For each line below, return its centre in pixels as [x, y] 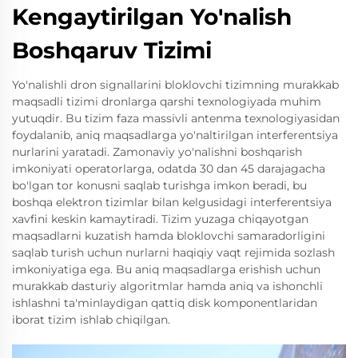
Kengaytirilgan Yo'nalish [152, 17]
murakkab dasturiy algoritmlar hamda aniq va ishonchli [167, 286]
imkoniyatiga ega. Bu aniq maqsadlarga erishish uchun [166, 270]
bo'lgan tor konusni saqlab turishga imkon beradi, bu [159, 186]
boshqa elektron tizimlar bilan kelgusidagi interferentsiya [172, 203]
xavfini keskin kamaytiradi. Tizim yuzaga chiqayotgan [160, 219]
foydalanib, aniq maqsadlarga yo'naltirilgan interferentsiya [175, 135]
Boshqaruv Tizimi [112, 51]
